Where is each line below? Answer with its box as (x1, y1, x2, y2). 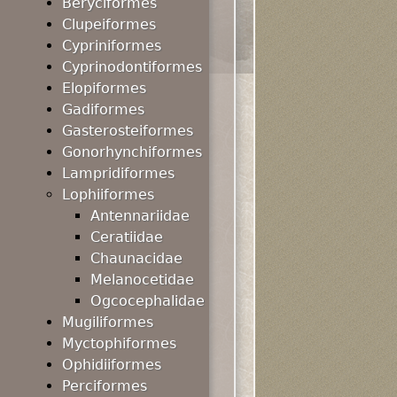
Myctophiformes (62, 335, 176, 352)
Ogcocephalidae (90, 292, 205, 309)
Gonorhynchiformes (62, 144, 202, 160)
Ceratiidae (90, 229, 163, 245)
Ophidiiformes (62, 356, 161, 373)
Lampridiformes (62, 165, 175, 182)
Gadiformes (62, 101, 144, 118)
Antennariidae (90, 207, 190, 224)
